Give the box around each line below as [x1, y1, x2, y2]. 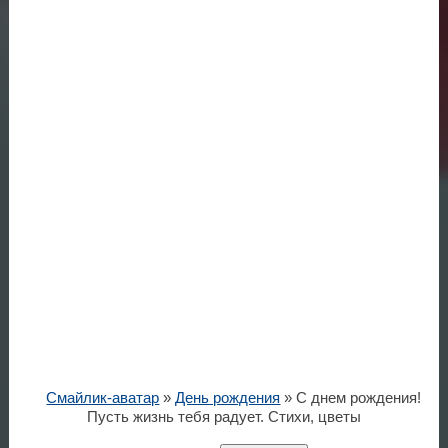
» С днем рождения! [280, 389, 422, 406]
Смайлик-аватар [46, 389, 160, 406]
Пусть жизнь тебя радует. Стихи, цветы [86, 408, 361, 425]
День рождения [175, 389, 281, 406]
